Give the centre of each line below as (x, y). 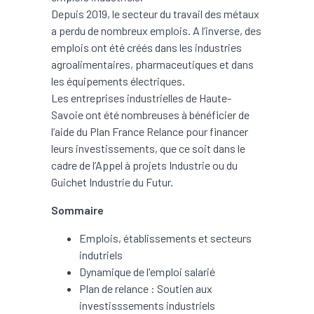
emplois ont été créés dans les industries (146, 47)
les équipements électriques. (118, 81)
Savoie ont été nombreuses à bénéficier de (150, 115)
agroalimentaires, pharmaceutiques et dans (152, 64)
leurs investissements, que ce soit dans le (148, 148)
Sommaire (77, 210)
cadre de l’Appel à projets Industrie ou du (144, 165)
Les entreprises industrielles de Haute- (141, 98)
